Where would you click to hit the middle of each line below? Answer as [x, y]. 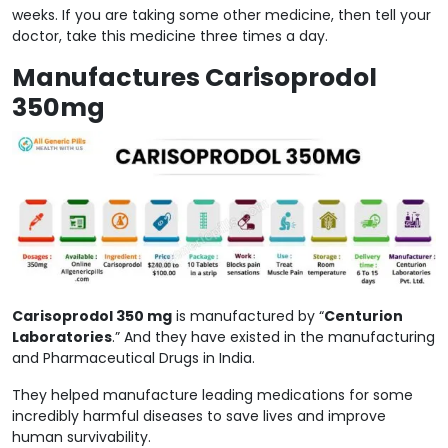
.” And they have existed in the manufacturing [273, 336]
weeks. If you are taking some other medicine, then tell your [221, 14]
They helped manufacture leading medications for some [212, 394]
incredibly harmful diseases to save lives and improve [199, 415]
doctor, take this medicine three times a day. [170, 35]
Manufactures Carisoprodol [194, 77]
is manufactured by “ [248, 315]
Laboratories [62, 336]
